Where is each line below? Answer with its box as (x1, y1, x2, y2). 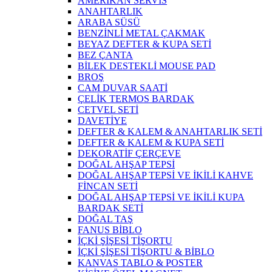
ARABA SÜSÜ (78, 17, 140, 28)
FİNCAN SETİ (78, 181, 138, 192)
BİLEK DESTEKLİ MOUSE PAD (78, 61, 216, 72)
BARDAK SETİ (78, 203, 143, 214)
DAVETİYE (78, 115, 127, 126)
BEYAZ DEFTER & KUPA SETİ (78, 39, 211, 50)
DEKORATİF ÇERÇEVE (78, 148, 181, 159)
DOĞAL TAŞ (78, 214, 133, 225)
